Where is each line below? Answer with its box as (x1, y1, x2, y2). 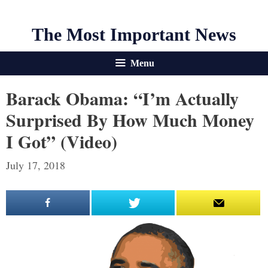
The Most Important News (32, 25, 236, 44)
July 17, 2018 (6, 158, 65, 172)
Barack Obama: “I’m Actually (6, 85, 239, 111)
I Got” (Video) (6, 128, 117, 154)
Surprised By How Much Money (6, 106, 254, 133)
